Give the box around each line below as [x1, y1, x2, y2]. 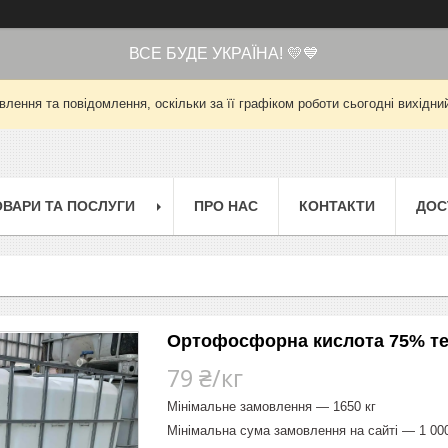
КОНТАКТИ [299, 197, 375, 214]
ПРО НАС [194, 197, 258, 214]
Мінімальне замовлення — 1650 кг [167, 398, 376, 414]
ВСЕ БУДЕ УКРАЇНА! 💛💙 [129, 45, 319, 62]
